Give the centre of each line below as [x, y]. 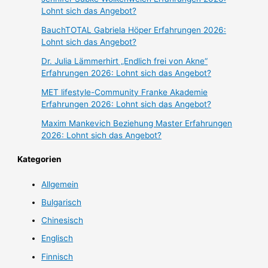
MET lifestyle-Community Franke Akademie [125, 92]
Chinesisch [63, 220]
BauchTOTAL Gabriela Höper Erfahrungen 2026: [134, 30]
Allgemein [60, 184]
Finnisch [57, 256]
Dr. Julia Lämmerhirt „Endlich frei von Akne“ [125, 61]
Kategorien [40, 159]
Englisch [57, 238]
